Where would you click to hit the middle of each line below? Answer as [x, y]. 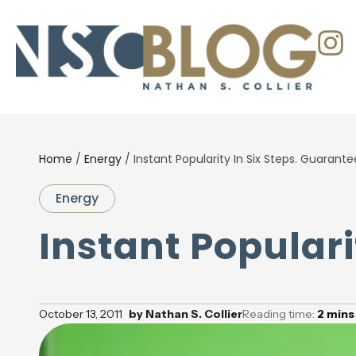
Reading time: [279, 314]
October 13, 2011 [80, 314]
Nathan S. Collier [192, 314]
